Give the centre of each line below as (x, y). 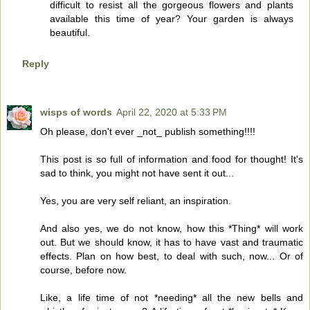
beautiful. (70, 32)
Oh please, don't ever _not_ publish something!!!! (148, 132)
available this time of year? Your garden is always (172, 18)
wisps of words (76, 112)
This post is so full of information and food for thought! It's (172, 159)
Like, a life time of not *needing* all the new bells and (172, 298)
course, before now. (83, 270)
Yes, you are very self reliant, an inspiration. (136, 201)
